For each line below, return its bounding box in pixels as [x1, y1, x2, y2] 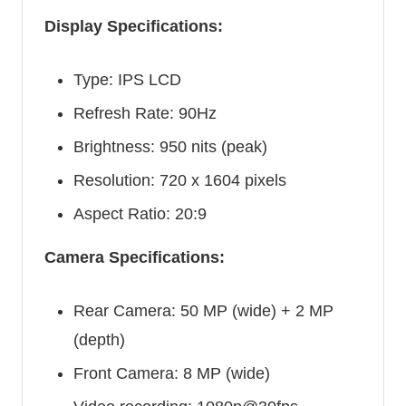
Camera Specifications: [44, 248, 225, 267]
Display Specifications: [44, 16, 223, 35]
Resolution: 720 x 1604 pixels [73, 171, 286, 190]
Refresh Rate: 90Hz [73, 103, 217, 122]
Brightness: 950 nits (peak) [73, 138, 267, 157]
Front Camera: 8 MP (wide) [73, 364, 270, 383]
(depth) [73, 331, 125, 350]
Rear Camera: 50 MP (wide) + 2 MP [73, 302, 333, 321]
